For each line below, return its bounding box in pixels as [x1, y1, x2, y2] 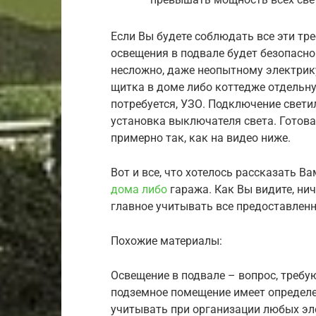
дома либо [111, 183, 167, 197]
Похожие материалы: [111, 234, 222, 248]
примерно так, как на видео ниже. [111, 131, 291, 145]
